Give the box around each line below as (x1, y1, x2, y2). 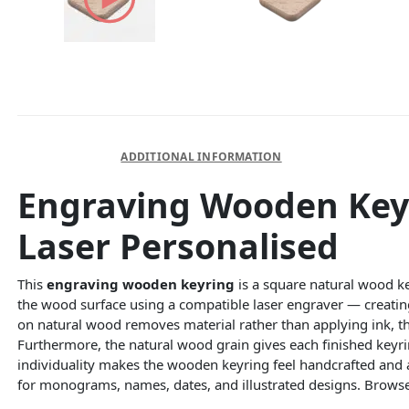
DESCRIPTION (25, 149, 105, 165)
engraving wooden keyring (46, 274, 235, 293)
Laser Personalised (16, 223, 339, 270)
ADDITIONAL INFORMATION (121, 149, 282, 165)
